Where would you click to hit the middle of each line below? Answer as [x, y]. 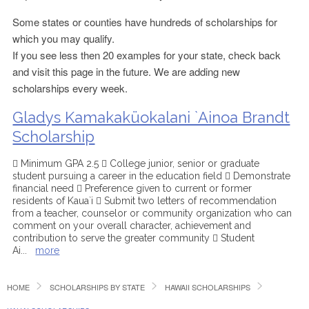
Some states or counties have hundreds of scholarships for [145, 22]
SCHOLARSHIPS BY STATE [97, 287]
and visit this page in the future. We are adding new [127, 71]
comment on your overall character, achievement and [132, 226]
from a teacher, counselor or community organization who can [152, 213]
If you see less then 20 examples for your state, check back [147, 55]
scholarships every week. [70, 88]
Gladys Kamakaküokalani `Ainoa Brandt [151, 117]
